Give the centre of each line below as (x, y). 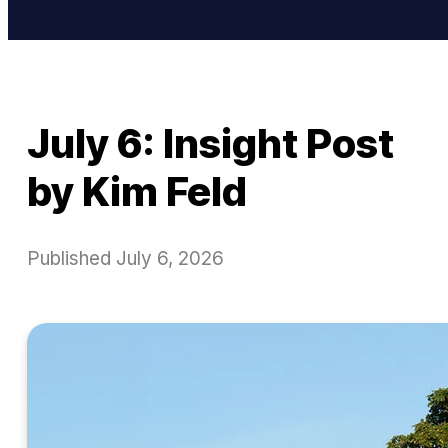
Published (71, 258)
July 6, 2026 (170, 258)
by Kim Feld (137, 191)
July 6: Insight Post (210, 143)
